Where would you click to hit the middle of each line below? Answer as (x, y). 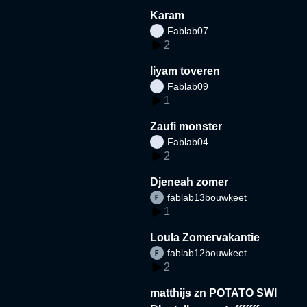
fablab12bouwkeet (207, 253)
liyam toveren (185, 71)
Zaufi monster (186, 126)
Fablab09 (188, 86)
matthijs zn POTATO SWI (214, 293)
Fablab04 (188, 142)
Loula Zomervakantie (205, 237)
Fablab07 (188, 30)
